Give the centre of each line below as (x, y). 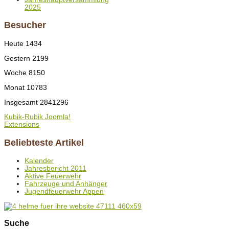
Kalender (39, 161)
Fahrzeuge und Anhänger (66, 184)
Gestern (18, 58)
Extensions (22, 125)
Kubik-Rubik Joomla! (37, 117)
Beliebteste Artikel (44, 142)
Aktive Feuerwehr (53, 176)
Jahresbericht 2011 (55, 169)
